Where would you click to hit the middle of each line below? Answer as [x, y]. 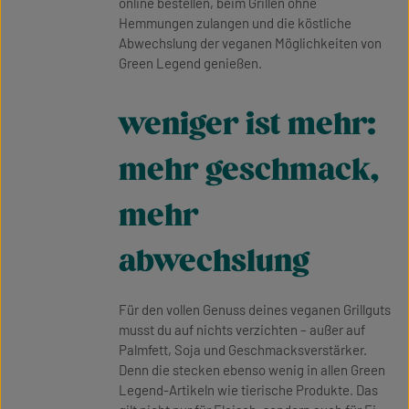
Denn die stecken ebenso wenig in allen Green [252, 370]
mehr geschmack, [249, 170]
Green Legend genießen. [190, 63]
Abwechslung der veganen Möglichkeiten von [250, 43]
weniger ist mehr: [247, 125]
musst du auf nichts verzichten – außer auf [242, 330]
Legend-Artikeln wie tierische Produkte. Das [248, 390]
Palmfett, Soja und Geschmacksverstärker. [243, 350]
